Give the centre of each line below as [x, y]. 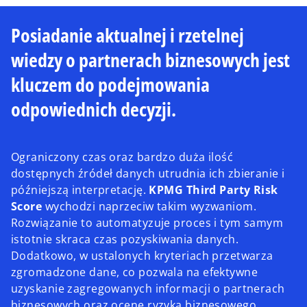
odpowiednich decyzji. [94, 109]
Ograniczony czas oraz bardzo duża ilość [122, 157]
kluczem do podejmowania [110, 84]
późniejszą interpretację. [79, 190]
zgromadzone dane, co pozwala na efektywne [135, 272]
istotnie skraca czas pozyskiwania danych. [125, 239]
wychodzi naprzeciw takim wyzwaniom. [149, 206]
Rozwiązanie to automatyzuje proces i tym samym [147, 223]
